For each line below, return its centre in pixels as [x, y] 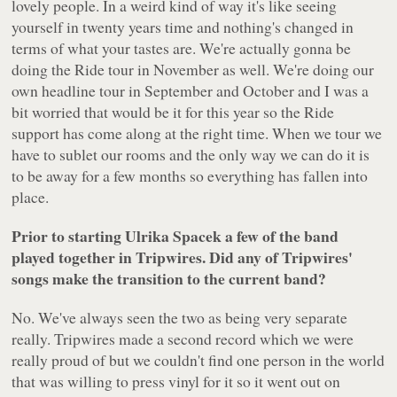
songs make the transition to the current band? [169, 279]
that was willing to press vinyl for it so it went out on [176, 381]
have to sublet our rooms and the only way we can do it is [191, 155]
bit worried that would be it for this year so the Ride [173, 112]
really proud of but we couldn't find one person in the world [198, 360]
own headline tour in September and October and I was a [191, 91]
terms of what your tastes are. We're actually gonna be [182, 48]
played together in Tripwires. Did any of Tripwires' [183, 257]
